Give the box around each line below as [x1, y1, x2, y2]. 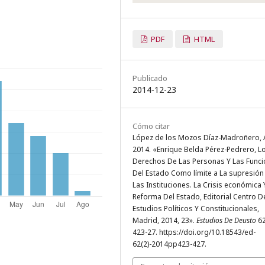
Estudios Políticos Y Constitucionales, [132, 203, 259, 214]
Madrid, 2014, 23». [132, 215, 196, 226]
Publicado [132, 73, 167, 84]
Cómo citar [132, 121, 170, 132]
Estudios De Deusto [196, 215, 256, 226]
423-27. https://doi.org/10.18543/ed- [132, 227, 256, 238]
